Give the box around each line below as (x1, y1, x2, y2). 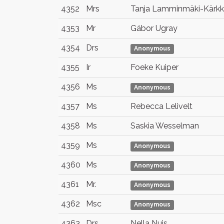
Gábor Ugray (130, 23, 177, 33)
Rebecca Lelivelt (130, 101, 192, 111)
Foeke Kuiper (130, 62, 178, 72)
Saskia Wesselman (130, 121, 199, 130)
